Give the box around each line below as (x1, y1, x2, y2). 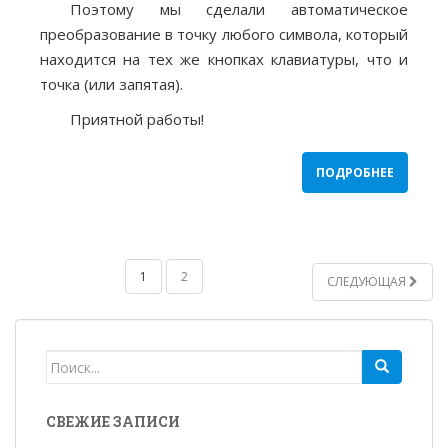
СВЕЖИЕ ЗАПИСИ (46, 412, 180, 432)
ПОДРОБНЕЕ (316, 164, 394, 182)
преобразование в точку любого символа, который (40, 24, 408, 45)
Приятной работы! (70, 109, 204, 130)
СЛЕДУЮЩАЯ (327, 273, 409, 291)
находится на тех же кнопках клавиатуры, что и (40, 49, 408, 70)
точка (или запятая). (40, 74, 183, 95)
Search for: (46, 352, 129, 373)
